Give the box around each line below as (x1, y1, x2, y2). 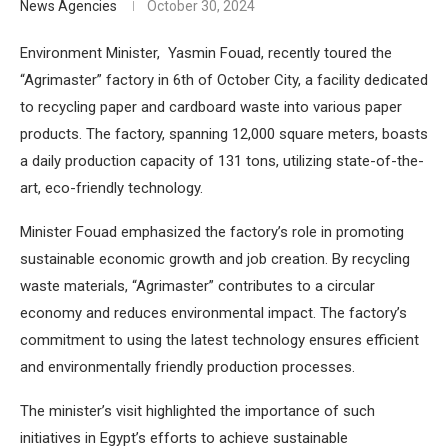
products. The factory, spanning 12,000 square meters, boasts (20, 124, 428, 143)
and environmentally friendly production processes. (20, 357, 355, 376)
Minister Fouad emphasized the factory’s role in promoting (20, 222, 404, 241)
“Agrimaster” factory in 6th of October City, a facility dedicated (20, 70, 428, 89)
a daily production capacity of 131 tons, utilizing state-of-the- (20, 151, 424, 170)
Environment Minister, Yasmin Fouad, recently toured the (20, 43, 392, 62)
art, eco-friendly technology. (20, 178, 203, 197)
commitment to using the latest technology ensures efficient (20, 330, 419, 349)
